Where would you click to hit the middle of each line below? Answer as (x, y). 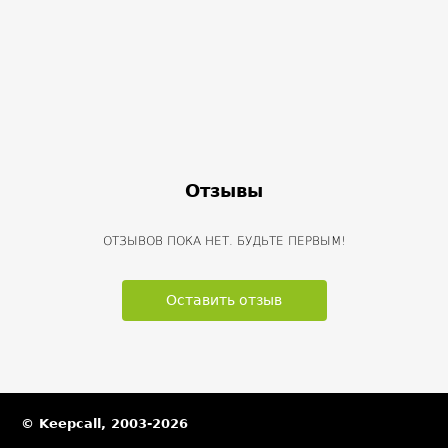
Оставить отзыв (224, 300)
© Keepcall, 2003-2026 (104, 423)
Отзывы (224, 190)
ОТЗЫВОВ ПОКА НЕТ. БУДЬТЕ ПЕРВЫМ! (224, 241)
